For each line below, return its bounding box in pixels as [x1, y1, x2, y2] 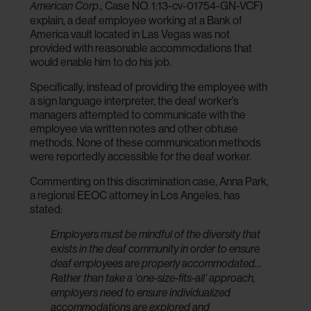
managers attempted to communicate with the [30, 108, 246, 121]
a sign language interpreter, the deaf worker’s [30, 94, 239, 108]
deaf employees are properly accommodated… [51, 257, 262, 270]
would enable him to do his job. [30, 55, 172, 69]
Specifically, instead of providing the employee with [30, 80, 268, 94]
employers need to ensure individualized [51, 286, 231, 299]
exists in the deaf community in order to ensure [51, 242, 260, 255]
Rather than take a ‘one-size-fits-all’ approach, [51, 271, 256, 285]
